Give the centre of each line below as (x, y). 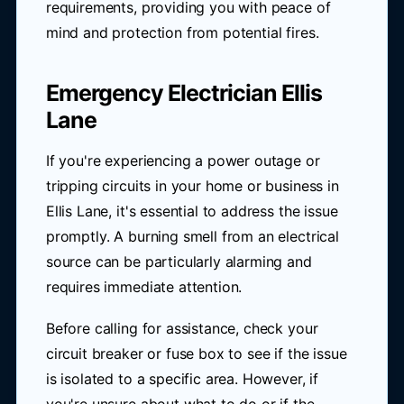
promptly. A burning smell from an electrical (192, 236)
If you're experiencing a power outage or (183, 161)
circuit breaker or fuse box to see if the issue (196, 353)
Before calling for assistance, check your (182, 328)
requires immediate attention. (144, 287)
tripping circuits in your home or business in (192, 186)
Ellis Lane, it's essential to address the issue (192, 211)
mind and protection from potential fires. (182, 32)
